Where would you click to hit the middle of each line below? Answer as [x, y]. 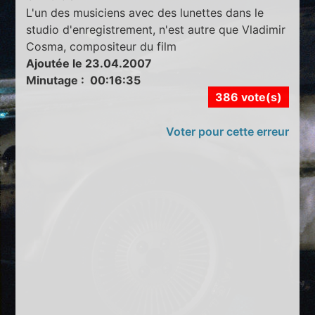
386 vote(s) [248, 97]
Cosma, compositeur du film [102, 46]
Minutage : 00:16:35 [84, 80]
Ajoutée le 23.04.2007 [89, 63]
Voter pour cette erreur [227, 131]
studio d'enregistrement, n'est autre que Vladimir [156, 29]
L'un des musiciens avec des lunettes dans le [145, 12]
